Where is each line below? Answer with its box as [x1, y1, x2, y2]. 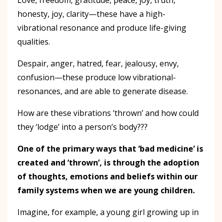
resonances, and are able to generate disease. [17, 85, 188, 97]
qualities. [17, 36, 50, 47]
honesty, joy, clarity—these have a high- [17, 8, 166, 19]
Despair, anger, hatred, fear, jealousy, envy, [17, 57, 179, 69]
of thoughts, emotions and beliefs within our [17, 170, 198, 182]
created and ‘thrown [17, 157, 98, 168]
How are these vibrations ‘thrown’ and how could [17, 107, 199, 118]
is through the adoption [102, 157, 199, 168]
